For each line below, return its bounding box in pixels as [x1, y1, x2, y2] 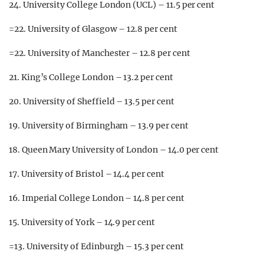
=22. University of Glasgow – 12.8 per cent [9, 24, 177, 35]
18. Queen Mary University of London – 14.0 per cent [9, 144, 219, 156]
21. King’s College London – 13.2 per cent [9, 72, 173, 83]
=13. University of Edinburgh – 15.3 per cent [9, 241, 184, 252]
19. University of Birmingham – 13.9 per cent [9, 120, 189, 131]
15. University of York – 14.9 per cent [9, 217, 155, 228]
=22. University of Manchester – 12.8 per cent [9, 48, 190, 59]
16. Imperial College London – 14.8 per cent [9, 193, 184, 204]
